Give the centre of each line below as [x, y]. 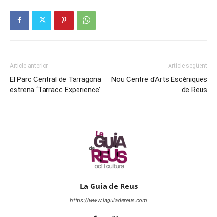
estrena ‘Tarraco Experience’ [55, 89]
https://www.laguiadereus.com [108, 200]
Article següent [188, 66]
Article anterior [29, 66]
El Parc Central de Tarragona [55, 79]
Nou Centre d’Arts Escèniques [159, 79]
